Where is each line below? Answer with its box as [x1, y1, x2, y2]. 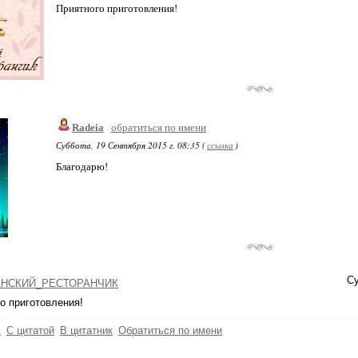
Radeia [72, 121, 104, 133]
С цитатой [6, 324, 54, 336]
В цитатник [60, 324, 113, 336]
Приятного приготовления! [56, 2, 177, 14]
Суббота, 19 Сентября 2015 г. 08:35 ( [56, 139, 205, 151]
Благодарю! [56, 161, 108, 173]
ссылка [207, 139, 233, 151]
